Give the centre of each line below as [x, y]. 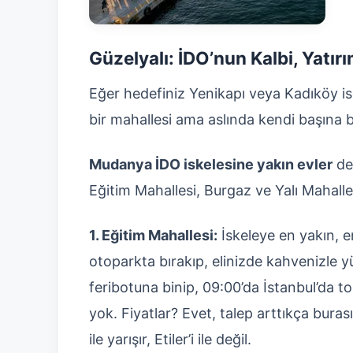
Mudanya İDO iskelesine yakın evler [211, 164]
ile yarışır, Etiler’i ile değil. [170, 339]
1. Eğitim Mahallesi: [153, 235]
